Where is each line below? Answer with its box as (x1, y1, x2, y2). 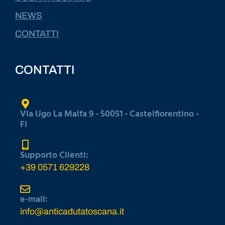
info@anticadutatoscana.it (20, 206, 124, 216)
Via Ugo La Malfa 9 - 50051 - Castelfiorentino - (20, 106, 199, 122)
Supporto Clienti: (20, 148, 88, 163)
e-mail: (20, 192, 48, 207)
